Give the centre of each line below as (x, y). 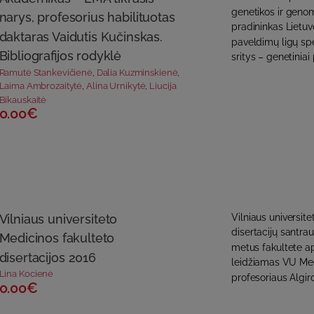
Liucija (163, 86)
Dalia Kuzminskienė (137, 73)
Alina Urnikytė (116, 86)
